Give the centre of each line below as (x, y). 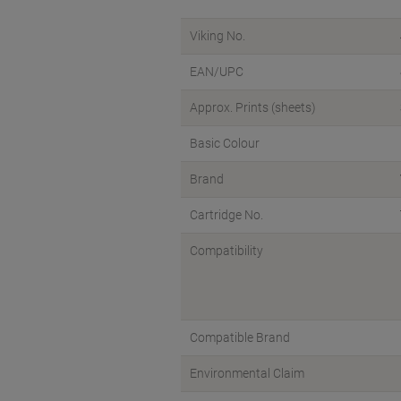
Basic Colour (225, 143)
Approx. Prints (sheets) (253, 107)
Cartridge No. (226, 215)
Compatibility (226, 251)
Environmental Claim (247, 373)
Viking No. (218, 36)
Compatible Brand (240, 337)
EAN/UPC (217, 72)
